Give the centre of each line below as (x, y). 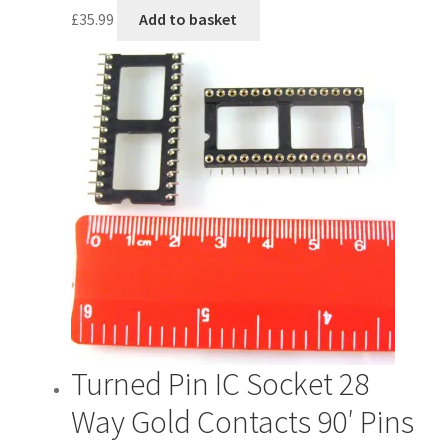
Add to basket (188, 18)
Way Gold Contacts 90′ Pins (242, 422)
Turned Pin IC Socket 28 (219, 384)
